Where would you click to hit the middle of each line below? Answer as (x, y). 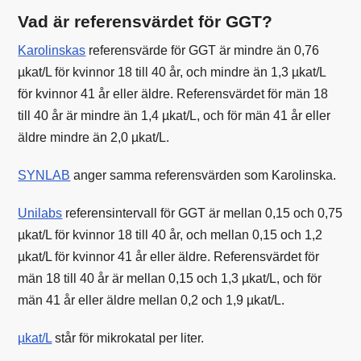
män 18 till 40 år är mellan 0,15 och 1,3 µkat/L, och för (170, 278)
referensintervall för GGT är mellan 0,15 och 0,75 (203, 213)
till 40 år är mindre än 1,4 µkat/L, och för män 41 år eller (174, 115)
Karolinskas (52, 50)
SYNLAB (44, 175)
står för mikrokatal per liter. (128, 338)
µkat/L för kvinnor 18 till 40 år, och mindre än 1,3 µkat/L (172, 72)
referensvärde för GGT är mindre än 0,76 (203, 50)
